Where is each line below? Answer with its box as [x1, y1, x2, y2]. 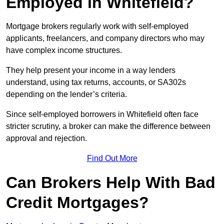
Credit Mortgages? [6, 193, 149, 212]
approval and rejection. [6, 134, 87, 143]
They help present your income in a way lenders [6, 66, 175, 75]
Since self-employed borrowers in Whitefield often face [6, 110, 198, 119]
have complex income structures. [6, 46, 122, 55]
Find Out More [86, 154, 137, 163]
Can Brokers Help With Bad [6, 173, 215, 192]
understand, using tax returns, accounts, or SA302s [6, 78, 186, 87]
